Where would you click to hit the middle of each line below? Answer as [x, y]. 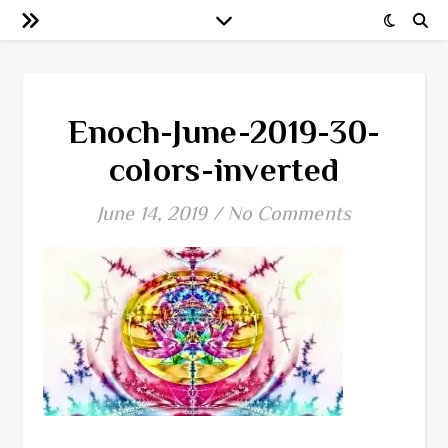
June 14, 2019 [152, 213]
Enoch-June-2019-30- [224, 131]
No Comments [288, 213]
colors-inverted [224, 169]
